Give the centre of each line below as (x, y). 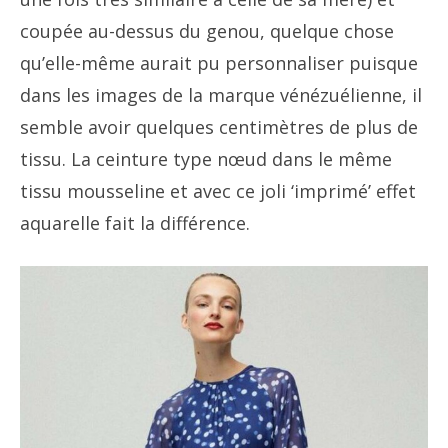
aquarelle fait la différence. (135, 223)
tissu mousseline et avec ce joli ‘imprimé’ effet (218, 191)
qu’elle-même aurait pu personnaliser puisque (219, 63)
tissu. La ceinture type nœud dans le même (206, 159)
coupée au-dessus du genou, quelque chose (207, 31)
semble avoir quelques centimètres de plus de (219, 127)
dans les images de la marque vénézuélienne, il (221, 95)
